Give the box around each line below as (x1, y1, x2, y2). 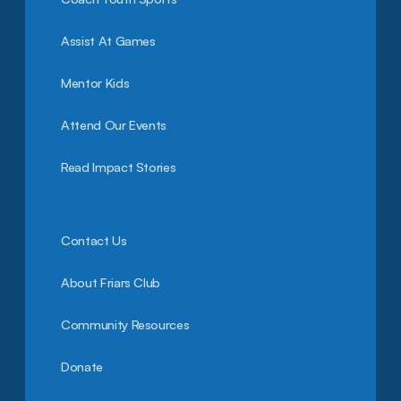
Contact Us (61, 232, 127, 248)
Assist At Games (61, 32, 156, 49)
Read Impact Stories (61, 158, 176, 175)
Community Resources (61, 316, 190, 332)
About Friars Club (61, 274, 161, 290)
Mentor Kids (61, 74, 130, 91)
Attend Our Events (61, 116, 167, 133)
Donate (61, 358, 104, 374)
